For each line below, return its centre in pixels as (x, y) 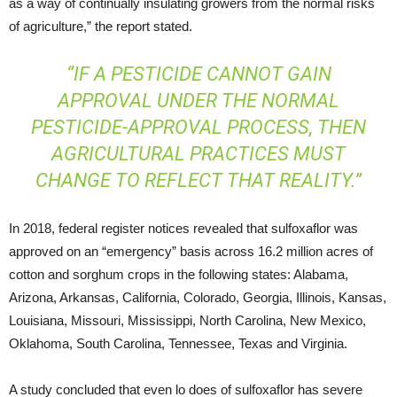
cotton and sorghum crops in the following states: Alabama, (179, 274)
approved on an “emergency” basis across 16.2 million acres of (191, 251)
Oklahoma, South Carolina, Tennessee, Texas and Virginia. (178, 343)
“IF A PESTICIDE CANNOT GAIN (198, 74)
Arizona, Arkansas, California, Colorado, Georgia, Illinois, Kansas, (198, 297)
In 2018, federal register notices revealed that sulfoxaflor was (183, 228)
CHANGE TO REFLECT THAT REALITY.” (198, 180)
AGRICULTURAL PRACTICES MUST (198, 153)
